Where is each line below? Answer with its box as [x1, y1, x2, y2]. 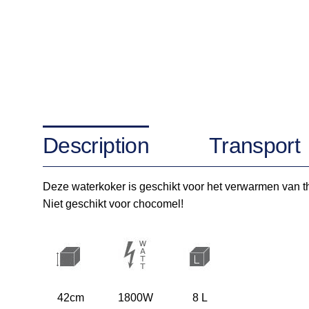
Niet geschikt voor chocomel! [43, 198, 183, 210]
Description [43, 133, 149, 159]
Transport [208, 133, 301, 159]
